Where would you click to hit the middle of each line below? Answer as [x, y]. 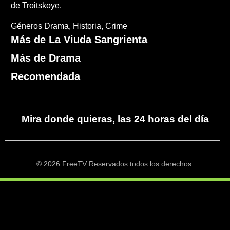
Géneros [27, 26]
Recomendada [46, 77]
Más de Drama [46, 58]
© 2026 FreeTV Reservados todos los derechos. [115, 164]
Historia [87, 26]
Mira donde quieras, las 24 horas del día [115, 119]
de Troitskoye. [36, 6]
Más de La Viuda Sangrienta [79, 40]
